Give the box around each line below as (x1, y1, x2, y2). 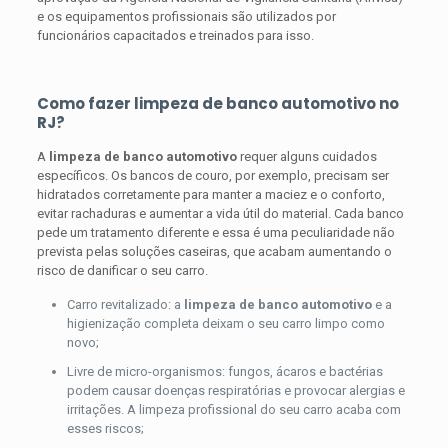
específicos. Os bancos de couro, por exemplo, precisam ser (36, 167, 389, 183)
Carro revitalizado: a (66, 296, 184, 312)
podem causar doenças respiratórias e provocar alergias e (66, 382, 405, 398)
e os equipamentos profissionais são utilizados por (36, 8, 336, 24)
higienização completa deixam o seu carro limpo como (66, 315, 385, 331)
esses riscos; (66, 420, 144, 436)
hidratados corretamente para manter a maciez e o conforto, (36, 186, 385, 202)
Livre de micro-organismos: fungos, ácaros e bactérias (66, 363, 383, 379)
